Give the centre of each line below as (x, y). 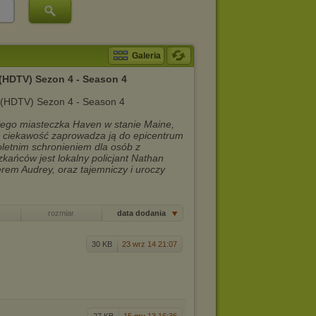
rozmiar (61, 213)
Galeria (146, 56)
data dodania (142, 213)
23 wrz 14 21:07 (150, 244)
